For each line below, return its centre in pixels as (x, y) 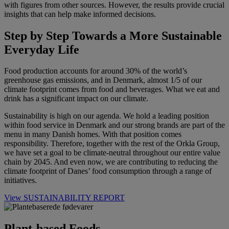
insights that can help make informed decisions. (80, 14)
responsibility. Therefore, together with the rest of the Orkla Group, (112, 144)
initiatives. (20, 180)
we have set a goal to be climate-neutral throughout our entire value (112, 153)
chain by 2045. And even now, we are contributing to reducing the (111, 162)
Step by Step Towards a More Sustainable (113, 36)
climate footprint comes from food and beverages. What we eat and (112, 89)
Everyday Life (42, 49)
